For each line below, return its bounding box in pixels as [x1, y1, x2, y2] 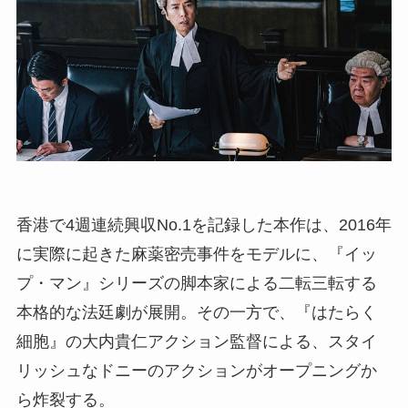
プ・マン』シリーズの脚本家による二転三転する [15, 273, 377, 292]
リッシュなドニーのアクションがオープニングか [15, 361, 377, 380]
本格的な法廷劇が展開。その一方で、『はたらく [15, 302, 377, 321]
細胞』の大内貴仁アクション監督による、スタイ [15, 331, 377, 351]
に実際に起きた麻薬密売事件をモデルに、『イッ [15, 244, 377, 263]
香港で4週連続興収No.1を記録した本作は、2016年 [15, 215, 392, 234]
